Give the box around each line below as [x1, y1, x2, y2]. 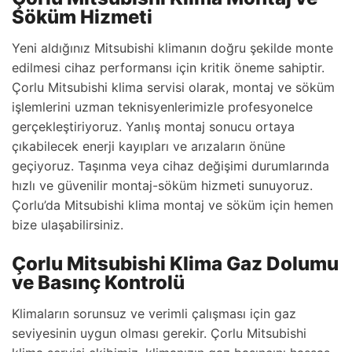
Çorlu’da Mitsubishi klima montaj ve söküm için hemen [12, 197, 333, 213]
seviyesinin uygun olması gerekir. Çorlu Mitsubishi [12, 325, 306, 341]
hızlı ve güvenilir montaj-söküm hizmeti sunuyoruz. [12, 178, 313, 193]
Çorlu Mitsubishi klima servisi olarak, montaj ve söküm [12, 79, 335, 95]
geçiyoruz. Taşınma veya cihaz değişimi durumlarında [12, 158, 329, 174]
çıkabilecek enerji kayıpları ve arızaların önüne [12, 138, 285, 154]
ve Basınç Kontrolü [12, 271, 185, 294]
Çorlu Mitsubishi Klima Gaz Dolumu [12, 252, 339, 275]
